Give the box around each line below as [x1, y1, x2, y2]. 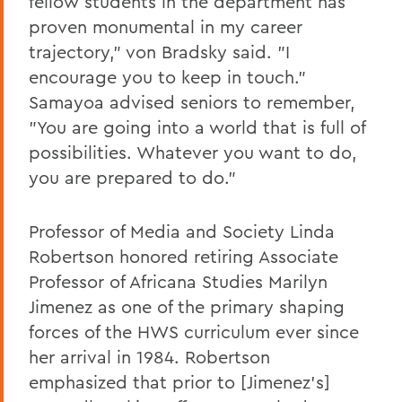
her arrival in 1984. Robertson [29, 345, 270, 368]
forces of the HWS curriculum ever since [29, 319, 359, 343]
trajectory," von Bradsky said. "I [29, 39, 290, 63]
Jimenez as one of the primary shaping [29, 294, 345, 318]
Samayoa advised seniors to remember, [29, 90, 355, 113]
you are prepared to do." [29, 165, 236, 188]
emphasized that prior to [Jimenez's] [29, 370, 330, 393]
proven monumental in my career [29, 14, 302, 38]
